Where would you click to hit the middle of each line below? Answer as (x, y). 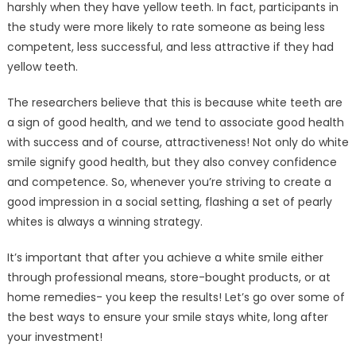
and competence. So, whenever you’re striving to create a (169, 182)
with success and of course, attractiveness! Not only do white (178, 143)
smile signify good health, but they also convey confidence (172, 163)
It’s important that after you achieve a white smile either (165, 258)
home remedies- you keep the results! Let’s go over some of (176, 298)
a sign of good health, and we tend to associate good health (175, 123)
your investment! (54, 337)
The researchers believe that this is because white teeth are (174, 103)
